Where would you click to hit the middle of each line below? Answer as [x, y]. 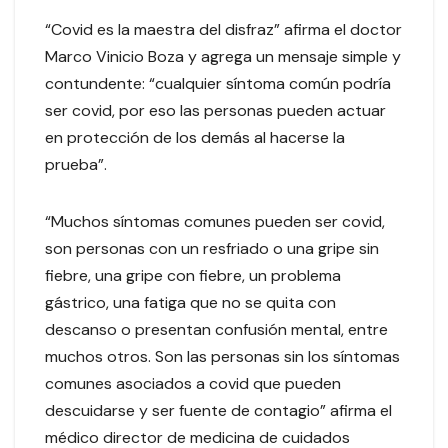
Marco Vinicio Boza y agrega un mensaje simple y [223, 57]
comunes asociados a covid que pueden [193, 384]
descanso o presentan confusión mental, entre [216, 330]
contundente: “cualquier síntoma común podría [218, 84]
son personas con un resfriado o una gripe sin [212, 249]
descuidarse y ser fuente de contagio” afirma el [218, 411]
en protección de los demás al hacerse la [195, 138]
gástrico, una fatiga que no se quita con [190, 303]
